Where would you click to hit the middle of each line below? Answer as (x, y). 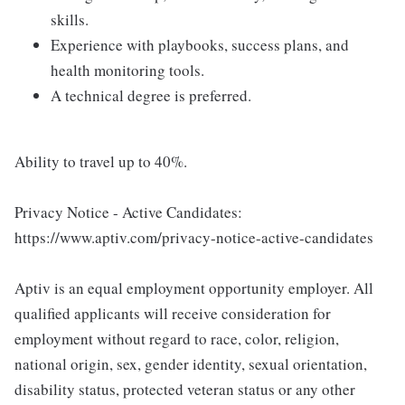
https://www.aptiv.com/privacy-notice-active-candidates (194, 238)
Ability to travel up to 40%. (101, 162)
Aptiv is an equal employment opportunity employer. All (194, 288)
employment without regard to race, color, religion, (177, 339)
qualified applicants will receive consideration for (173, 314)
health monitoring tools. (127, 71)
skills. (70, 20)
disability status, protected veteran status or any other (185, 390)
